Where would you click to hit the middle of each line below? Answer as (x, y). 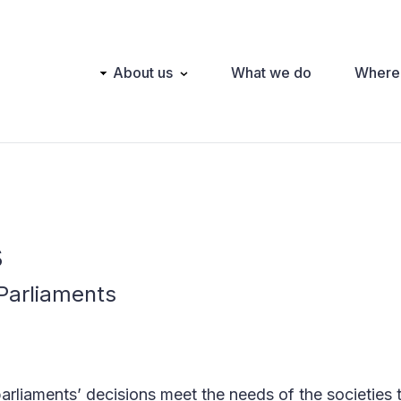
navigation (108, 94)
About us (143, 72)
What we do (271, 72)
